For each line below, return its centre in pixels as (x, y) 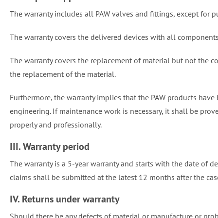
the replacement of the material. (63, 74)
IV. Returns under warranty (65, 199)
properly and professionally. (56, 125)
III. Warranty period (50, 146)
